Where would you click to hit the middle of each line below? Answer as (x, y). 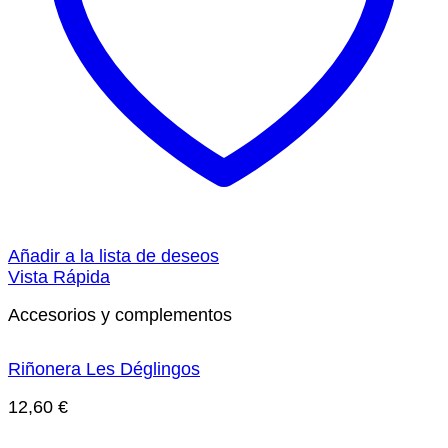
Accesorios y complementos (120, 315)
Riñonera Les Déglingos (104, 368)
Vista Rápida (59, 276)
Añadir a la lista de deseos (113, 255)
